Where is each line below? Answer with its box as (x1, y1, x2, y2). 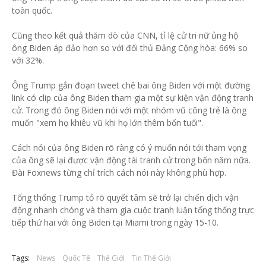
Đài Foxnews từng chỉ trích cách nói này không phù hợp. (12, 166, 226, 178)
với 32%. (12, 54, 44, 66)
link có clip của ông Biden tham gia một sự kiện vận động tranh (12, 91, 254, 103)
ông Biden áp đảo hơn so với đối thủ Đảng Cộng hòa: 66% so (12, 42, 248, 53)
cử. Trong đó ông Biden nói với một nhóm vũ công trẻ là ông (12, 104, 246, 116)
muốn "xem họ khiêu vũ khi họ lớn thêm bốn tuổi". (12, 116, 203, 128)
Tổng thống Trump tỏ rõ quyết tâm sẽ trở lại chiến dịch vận (12, 191, 239, 203)
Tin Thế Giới (132, 252, 171, 263)
